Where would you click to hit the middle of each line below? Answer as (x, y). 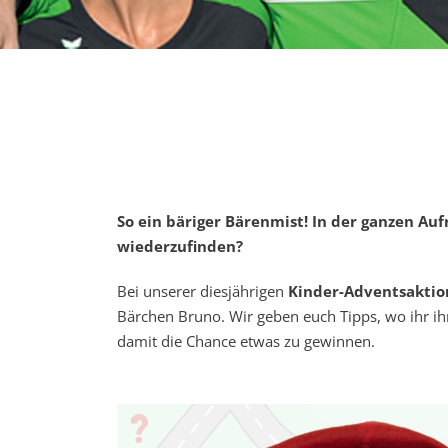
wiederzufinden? (180, 246)
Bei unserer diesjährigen (202, 291)
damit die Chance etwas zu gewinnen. (246, 341)
